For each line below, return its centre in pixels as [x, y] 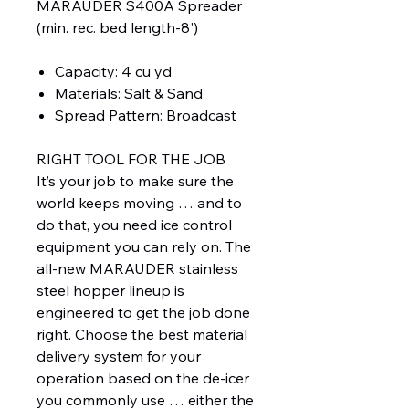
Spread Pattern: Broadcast [146, 115]
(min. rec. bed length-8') [117, 28]
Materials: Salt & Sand [129, 94]
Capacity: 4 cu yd [113, 72]
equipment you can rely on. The [144, 247]
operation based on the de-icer [143, 378]
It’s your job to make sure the [135, 181]
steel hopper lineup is [110, 291]
